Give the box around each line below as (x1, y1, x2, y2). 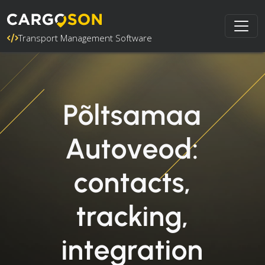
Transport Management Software (18, 32, 152, 44)
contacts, (74, 165, 191, 199)
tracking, (76, 199, 189, 233)
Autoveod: (66, 131, 199, 166)
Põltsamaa (63, 98, 202, 132)
